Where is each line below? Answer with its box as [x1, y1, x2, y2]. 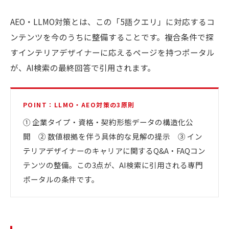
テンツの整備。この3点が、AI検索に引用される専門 [23, 159, 203, 170]
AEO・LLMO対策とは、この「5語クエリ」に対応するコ [10, 16, 215, 27]
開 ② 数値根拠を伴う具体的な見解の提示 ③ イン [23, 131, 202, 142]
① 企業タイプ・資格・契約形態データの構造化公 [23, 117, 193, 127]
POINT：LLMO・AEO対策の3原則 [23, 100, 135, 109]
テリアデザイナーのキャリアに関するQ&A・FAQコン [23, 145, 205, 156]
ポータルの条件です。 [23, 174, 99, 185]
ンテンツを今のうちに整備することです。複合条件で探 [10, 31, 214, 42]
